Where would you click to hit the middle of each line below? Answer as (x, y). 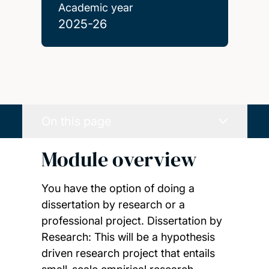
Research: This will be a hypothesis (128, 237)
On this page (76, 121)
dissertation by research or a (113, 204)
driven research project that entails (128, 253)
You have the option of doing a (118, 188)
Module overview (119, 159)
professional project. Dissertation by (131, 220)
